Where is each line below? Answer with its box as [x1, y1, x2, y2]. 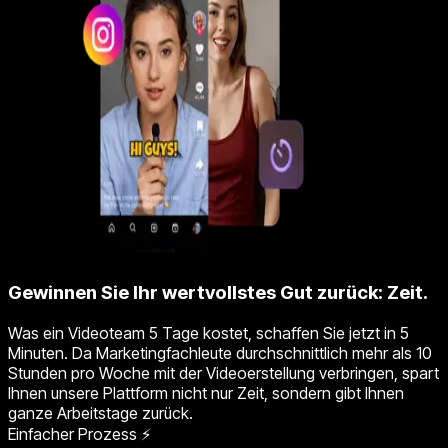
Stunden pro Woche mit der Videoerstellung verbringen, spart [8, 362, 439, 383]
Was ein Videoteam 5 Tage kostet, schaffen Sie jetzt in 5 [8, 322, 409, 343]
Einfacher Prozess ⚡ [8, 423, 151, 444]
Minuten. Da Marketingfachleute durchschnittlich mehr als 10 [8, 342, 432, 363]
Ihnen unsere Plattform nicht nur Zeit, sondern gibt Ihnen [8, 382, 404, 403]
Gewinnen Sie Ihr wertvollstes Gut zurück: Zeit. [8, 281, 428, 305]
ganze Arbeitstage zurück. [8, 402, 193, 423]
